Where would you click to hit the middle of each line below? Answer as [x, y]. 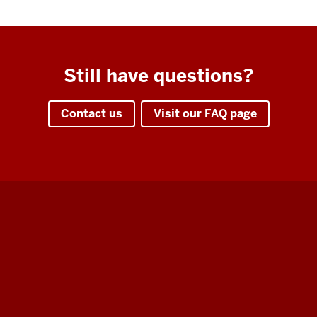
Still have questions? [158, 76]
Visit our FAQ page [205, 114]
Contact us [91, 114]
